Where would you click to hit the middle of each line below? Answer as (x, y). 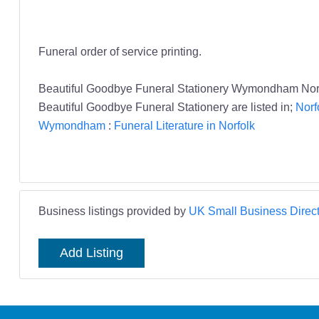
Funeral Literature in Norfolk (184, 126)
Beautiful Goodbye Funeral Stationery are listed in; (167, 107)
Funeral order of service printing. (120, 52)
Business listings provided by (113, 211)
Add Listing (91, 253)
